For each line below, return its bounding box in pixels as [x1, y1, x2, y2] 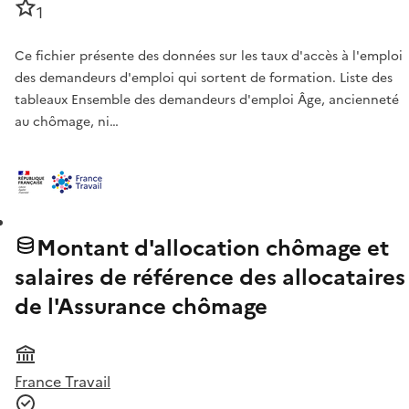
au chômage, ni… [15, 112, 119, 132]
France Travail [15, 371, 110, 393]
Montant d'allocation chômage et [37, 232, 389, 266]
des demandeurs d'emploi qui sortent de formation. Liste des [15, 68, 393, 89]
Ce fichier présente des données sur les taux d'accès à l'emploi [15, 47, 403, 67]
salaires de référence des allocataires [15, 261, 405, 295]
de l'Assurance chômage [15, 290, 267, 324]
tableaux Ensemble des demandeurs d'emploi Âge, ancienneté [15, 90, 399, 110]
